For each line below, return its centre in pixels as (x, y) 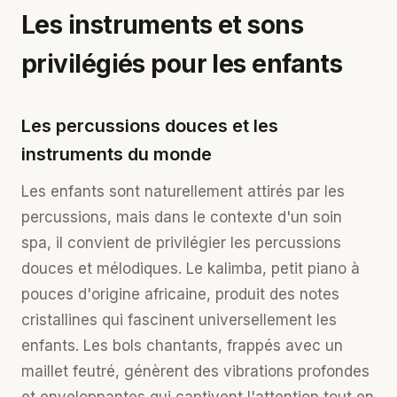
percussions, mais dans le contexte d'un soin (182, 217)
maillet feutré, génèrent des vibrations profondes (195, 371)
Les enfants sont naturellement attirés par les (183, 191)
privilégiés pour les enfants (182, 64)
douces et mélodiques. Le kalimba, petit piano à (191, 269)
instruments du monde (117, 154)
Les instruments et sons (163, 25)
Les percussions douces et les (150, 126)
